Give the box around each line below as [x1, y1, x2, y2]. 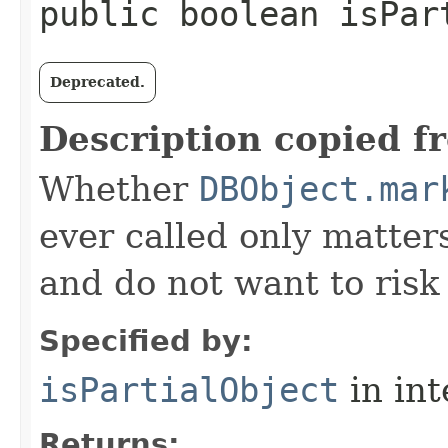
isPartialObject [39, 370, 339, 410]
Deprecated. [50, 74, 145, 90]
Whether [39, 169, 199, 209]
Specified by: [39, 324, 253, 358]
